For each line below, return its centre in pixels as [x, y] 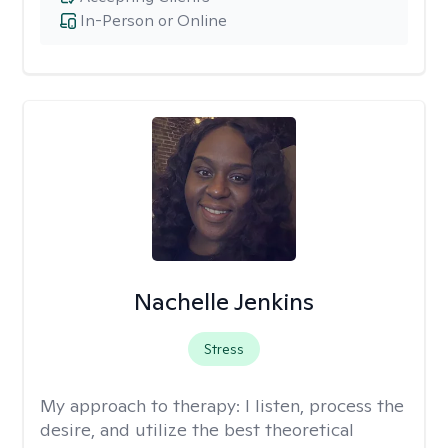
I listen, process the [324, 405]
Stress [223, 349]
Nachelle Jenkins [223, 301]
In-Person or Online [153, 20]
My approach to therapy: [142, 405]
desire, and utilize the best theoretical [197, 429]
